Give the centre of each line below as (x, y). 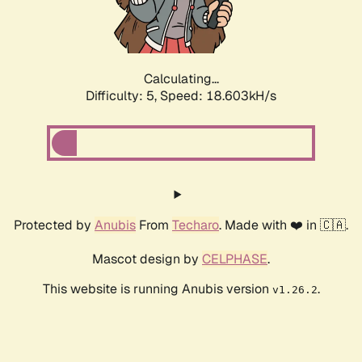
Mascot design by (147, 259)
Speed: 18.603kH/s (218, 96)
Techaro (196, 225)
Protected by (54, 225)
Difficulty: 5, (123, 96)
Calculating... (181, 79)
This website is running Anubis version (157, 289)
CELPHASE (235, 259)
